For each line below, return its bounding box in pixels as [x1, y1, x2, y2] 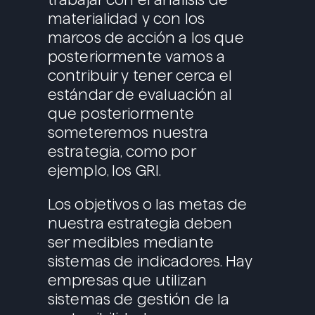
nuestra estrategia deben [47, 215, 233, 232]
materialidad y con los [47, 11, 205, 27]
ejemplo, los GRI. [47, 162, 162, 179]
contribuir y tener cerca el [47, 67, 232, 84]
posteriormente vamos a [47, 49, 226, 65]
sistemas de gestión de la [47, 291, 230, 308]
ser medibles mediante [47, 234, 214, 251]
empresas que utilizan [47, 272, 207, 289]
